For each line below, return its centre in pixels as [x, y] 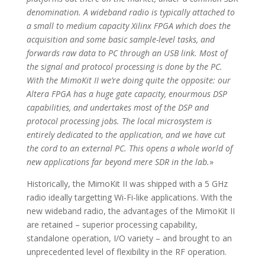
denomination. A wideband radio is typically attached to [130, 12]
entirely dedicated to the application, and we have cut [126, 134]
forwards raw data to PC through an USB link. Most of [127, 53]
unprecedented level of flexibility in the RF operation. [126, 251]
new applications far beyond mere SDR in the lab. [118, 161]
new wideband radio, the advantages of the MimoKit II [130, 211]
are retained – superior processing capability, [112, 224]
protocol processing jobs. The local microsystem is [119, 121]
